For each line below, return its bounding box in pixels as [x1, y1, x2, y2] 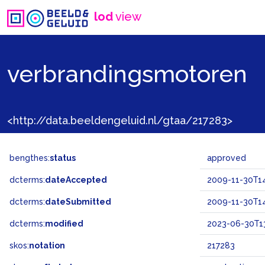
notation [29, 241, 65, 250]
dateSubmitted [45, 197, 111, 206]
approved [207, 153, 246, 163]
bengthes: [9, 153, 50, 163]
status [50, 153, 76, 163]
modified [45, 219, 83, 228]
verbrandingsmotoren [7, 59, 247, 88]
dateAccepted [45, 175, 107, 185]
